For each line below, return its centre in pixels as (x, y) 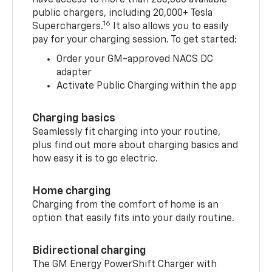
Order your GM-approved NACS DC (135, 60)
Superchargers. (68, 27)
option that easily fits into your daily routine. (135, 219)
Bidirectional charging (90, 251)
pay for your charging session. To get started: (135, 40)
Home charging (72, 192)
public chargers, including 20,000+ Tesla (123, 14)
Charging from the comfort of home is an (126, 206)
